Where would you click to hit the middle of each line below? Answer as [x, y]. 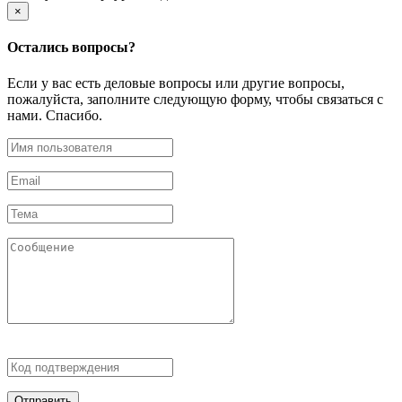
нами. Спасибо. [55, 115]
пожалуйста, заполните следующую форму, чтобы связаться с [195, 99]
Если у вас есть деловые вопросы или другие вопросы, [176, 83]
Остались [39, 48]
